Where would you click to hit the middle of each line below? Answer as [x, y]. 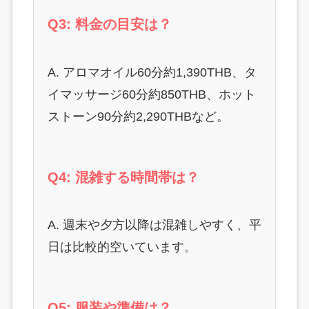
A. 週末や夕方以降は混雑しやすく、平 [154, 225]
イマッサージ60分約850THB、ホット [151, 94]
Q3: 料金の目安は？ [109, 24]
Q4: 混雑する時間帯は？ [123, 177]
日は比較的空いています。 [122, 247]
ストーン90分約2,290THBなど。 [138, 116]
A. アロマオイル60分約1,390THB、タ [152, 72]
